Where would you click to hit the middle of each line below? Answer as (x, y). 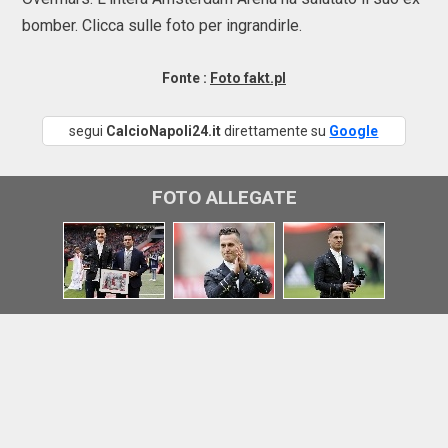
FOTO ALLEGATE (224, 197)
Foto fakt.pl (248, 78)
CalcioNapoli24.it (164, 131)
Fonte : (186, 78)
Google (354, 131)
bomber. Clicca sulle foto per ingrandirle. (162, 25)
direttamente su (275, 131)
